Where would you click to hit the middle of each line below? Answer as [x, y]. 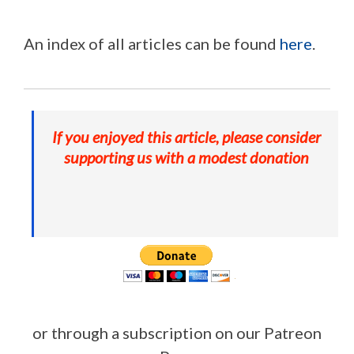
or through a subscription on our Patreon [177, 332]
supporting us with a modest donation [186, 157]
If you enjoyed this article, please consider [186, 136]
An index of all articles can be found [152, 43]
